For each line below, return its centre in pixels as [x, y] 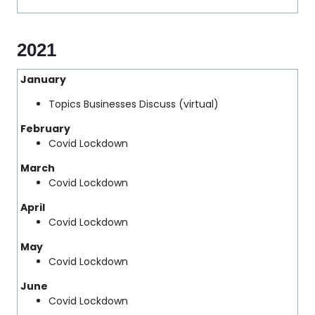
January [43, 79]
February [45, 129]
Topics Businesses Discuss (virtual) [134, 104]
